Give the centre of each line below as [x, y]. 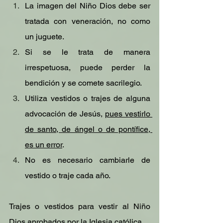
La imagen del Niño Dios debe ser [88, 6]
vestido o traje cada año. [68, 175]
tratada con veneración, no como [88, 21]
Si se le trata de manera [88, 52]
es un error [44, 145]
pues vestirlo [128, 114]
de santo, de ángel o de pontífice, [88, 129]
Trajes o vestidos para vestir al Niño [80, 206]
